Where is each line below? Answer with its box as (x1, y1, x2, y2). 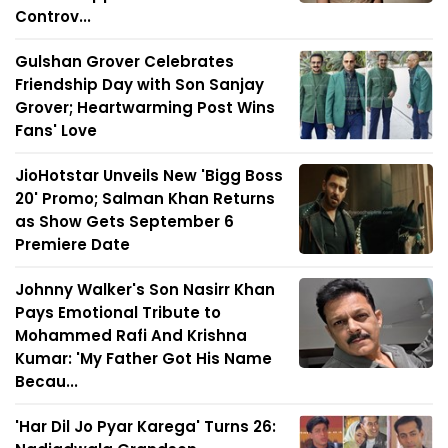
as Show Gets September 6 (15, 211, 234, 233)
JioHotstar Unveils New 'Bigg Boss (15, 165, 283, 187)
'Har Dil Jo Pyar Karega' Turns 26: (15, 416, 276, 438)
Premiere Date (15, 234, 130, 256)
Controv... (15, 6, 91, 28)
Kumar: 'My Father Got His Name (15, 348, 272, 370)
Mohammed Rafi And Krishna (15, 325, 247, 347)
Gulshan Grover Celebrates (15, 51, 234, 73)
